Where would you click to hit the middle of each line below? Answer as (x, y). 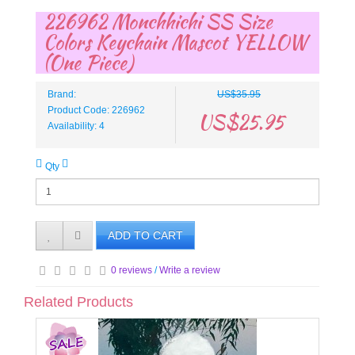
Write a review (190, 271)
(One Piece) (88, 63)
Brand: (62, 94)
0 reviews (132, 271)
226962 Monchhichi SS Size (158, 22)
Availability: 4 (76, 126)
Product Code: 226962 (96, 110)
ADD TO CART (145, 236)
